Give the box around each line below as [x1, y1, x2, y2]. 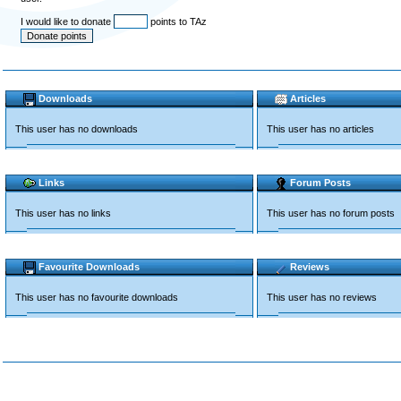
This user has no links [15, 208, 111, 218]
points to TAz [148, 16, 207, 27]
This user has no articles [267, 124, 374, 134]
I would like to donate [21, 16, 114, 27]
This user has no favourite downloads [15, 292, 178, 303]
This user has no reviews [267, 292, 377, 303]
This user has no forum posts [267, 208, 395, 218]
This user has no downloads [15, 124, 138, 134]
